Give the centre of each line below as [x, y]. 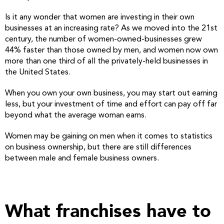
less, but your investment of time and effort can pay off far [111, 104]
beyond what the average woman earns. [76, 115]
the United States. [38, 72]
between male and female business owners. [82, 158]
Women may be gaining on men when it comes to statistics [109, 136]
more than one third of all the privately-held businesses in [106, 61]
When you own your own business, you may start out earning [111, 93]
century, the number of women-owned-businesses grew [103, 39]
